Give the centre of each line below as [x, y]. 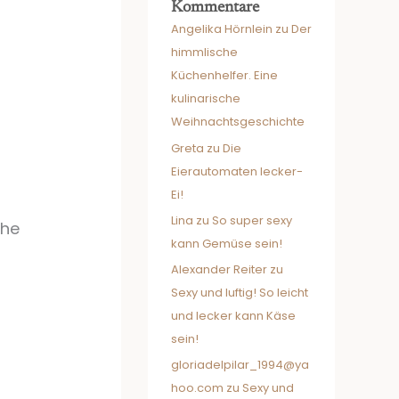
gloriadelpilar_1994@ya [240, 365]
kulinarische [206, 99]
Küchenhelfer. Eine [224, 76]
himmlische [204, 53]
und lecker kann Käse [233, 316]
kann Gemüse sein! [227, 243]
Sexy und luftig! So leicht [240, 293]
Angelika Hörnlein [222, 29]
